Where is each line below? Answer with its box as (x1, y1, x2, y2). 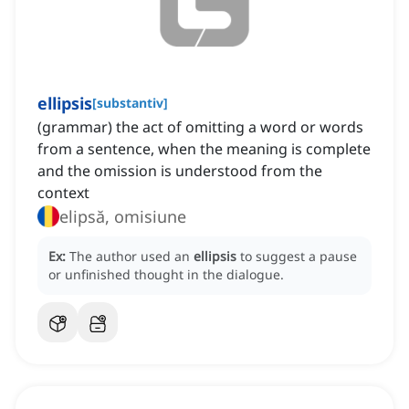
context (37, 183, 89, 204)
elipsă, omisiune (59, 205, 186, 228)
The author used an (69, 247, 194, 266)
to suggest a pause (240, 247, 357, 266)
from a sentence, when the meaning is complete (37, 139, 371, 160)
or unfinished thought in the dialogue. (48, 266, 284, 284)
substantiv (97, 94, 163, 112)
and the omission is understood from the (37, 161, 322, 182)
